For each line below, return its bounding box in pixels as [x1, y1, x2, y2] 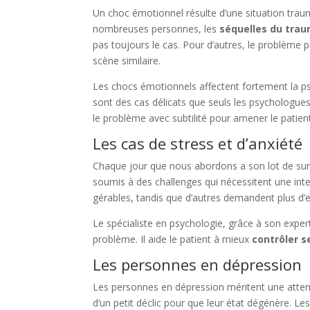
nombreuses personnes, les [93, 22, 220, 36]
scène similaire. [93, 54, 161, 68]
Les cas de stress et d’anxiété [93, 133, 303, 154]
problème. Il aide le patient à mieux [93, 232, 253, 246]
